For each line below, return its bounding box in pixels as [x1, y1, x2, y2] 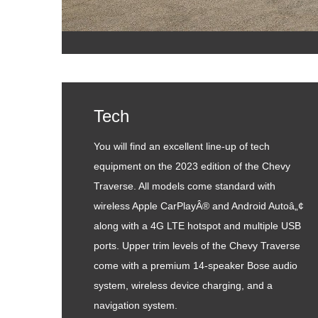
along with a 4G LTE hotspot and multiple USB [94, 220, 301, 231]
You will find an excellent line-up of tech [94, 141, 270, 152]
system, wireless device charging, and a [94, 280, 273, 291]
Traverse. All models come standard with [94, 180, 275, 192]
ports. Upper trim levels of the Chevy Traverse [94, 240, 300, 251]
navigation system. [94, 300, 177, 311]
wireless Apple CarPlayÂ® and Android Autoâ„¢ [94, 200, 304, 212]
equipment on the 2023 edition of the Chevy [94, 160, 290, 172]
